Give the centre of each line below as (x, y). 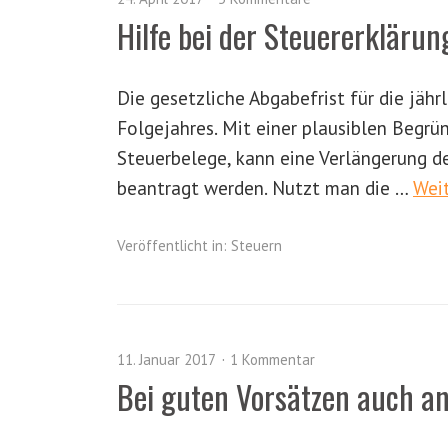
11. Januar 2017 (166, 359)
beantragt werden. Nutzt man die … (265, 187)
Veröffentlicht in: (172, 245)
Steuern (256, 245)
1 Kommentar (272, 359)
